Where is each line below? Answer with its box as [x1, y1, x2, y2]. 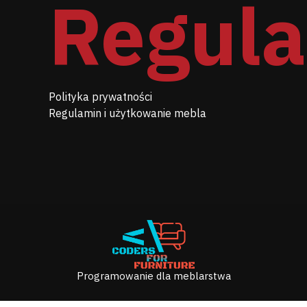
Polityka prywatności [49, 90, 152, 104]
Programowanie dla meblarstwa [76, 269, 231, 283]
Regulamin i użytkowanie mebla [49, 106, 206, 121]
